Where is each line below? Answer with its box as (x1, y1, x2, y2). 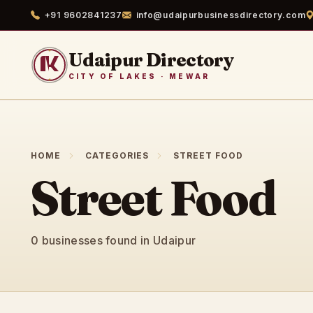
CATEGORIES (85, 150, 150, 161)
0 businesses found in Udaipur (31, 233, 196, 247)
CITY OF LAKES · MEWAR (68, 71, 210, 80)
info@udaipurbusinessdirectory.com (136, 10, 306, 20)
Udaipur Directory (68, 48, 233, 71)
